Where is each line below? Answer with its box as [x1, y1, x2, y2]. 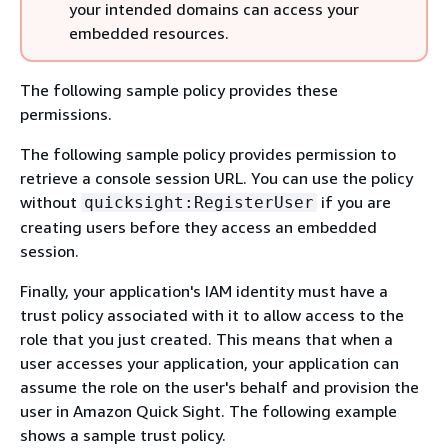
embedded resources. [69, 22, 229, 43]
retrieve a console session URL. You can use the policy [20, 167, 413, 188]
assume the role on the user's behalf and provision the [20, 376, 419, 397]
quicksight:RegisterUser [84, 192, 314, 212]
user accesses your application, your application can [20, 352, 399, 373]
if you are [317, 191, 391, 212]
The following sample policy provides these [20, 79, 338, 100]
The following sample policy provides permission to [20, 143, 396, 164]
